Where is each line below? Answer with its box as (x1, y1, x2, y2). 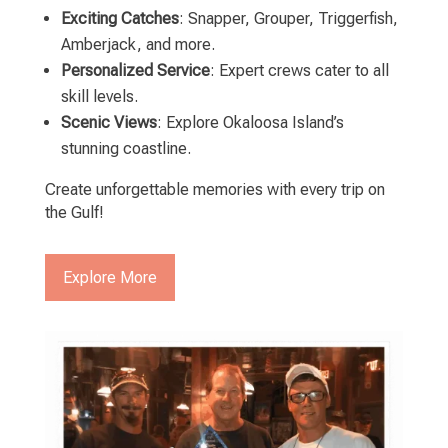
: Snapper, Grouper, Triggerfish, (178, 9, 398, 29)
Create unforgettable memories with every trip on (44, 180, 385, 200)
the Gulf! (44, 203, 104, 223)
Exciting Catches (60, 9, 179, 29)
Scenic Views (60, 113, 157, 133)
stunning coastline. (60, 139, 191, 159)
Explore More (62, 268, 157, 288)
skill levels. (60, 87, 138, 107)
